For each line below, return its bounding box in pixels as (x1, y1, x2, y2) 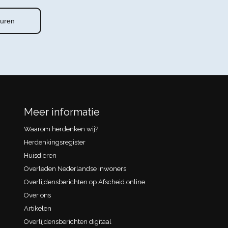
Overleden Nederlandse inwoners (23, 164, 126, 173)
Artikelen (23, 204, 51, 212)
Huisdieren (23, 151, 56, 159)
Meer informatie (23, 105, 100, 118)
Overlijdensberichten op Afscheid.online (23, 178, 145, 186)
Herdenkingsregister (23, 138, 85, 146)
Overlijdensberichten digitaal (23, 217, 111, 225)
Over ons (23, 191, 51, 199)
